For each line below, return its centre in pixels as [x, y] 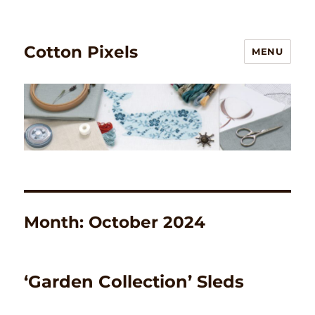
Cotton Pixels [81, 52]
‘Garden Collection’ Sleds [134, 281]
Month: [57, 222]
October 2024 [147, 222]
